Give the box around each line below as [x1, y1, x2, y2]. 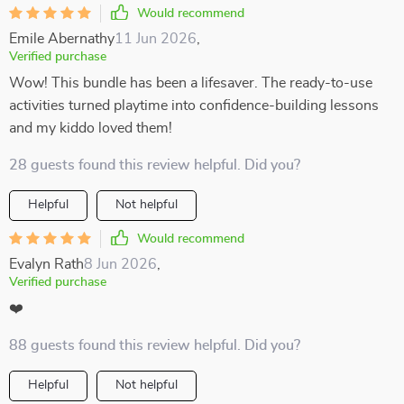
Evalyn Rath [9, 257, 84, 271]
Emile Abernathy [9, 32, 115, 46]
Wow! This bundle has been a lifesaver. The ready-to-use [9, 76, 372, 90]
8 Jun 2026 [84, 257, 157, 271]
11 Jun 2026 [115, 32, 197, 46]
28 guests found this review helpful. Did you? [9, 158, 300, 172]
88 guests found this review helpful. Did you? [9, 338, 300, 353]
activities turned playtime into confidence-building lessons [9, 98, 379, 113]
